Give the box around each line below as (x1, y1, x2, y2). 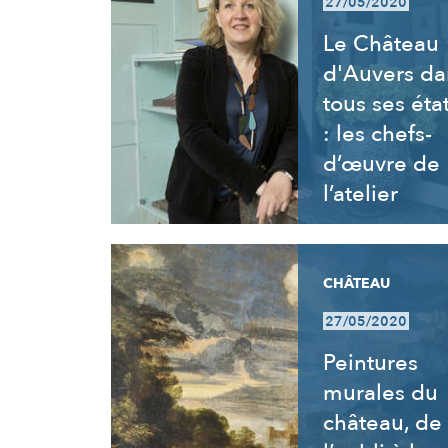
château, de (322, 408, 442, 438)
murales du (322, 378, 438, 408)
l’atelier (322, 179, 398, 209)
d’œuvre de (322, 149, 440, 179)
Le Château (322, 29, 439, 59)
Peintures (322, 348, 418, 378)
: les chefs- (322, 119, 432, 149)
